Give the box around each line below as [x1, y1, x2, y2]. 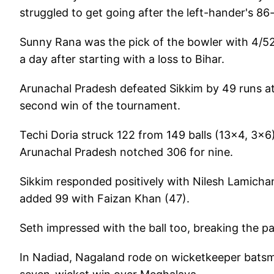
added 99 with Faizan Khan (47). [20, 191, 190, 205]
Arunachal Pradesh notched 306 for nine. [20, 145, 233, 158]
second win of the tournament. [20, 98, 180, 112]
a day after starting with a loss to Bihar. [20, 52, 224, 65]
